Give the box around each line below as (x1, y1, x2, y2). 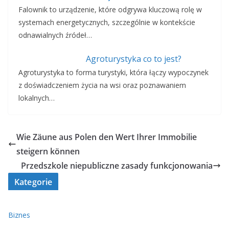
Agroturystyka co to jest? (85, 53, 181, 65)
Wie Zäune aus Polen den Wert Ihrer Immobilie (16, 131, 197, 143)
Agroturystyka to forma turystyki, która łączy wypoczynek (18, 67, 209, 78)
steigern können (16, 146, 80, 157)
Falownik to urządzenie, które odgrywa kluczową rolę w (18, 5, 202, 15)
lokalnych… (18, 93, 55, 103)
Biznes (8, 210, 30, 220)
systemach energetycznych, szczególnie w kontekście (18, 17, 195, 28)
